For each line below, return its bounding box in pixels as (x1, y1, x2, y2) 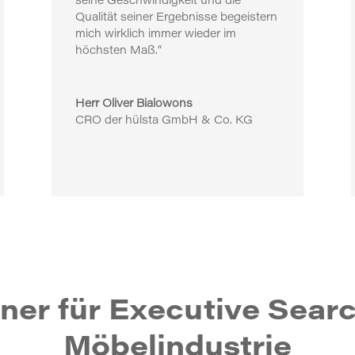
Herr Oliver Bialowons (74, 99, 193, 111)
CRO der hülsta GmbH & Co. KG (74, 116, 253, 128)
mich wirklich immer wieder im (74, 29, 236, 41)
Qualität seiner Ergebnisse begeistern (74, 13, 277, 25)
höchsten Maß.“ (74, 46, 162, 58)
